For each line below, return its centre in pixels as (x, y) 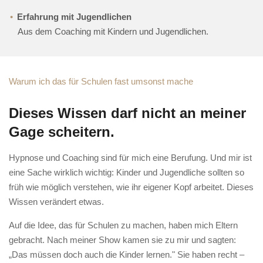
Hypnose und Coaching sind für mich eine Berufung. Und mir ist (130, 158)
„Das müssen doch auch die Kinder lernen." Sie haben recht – (127, 255)
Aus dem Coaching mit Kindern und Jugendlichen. (113, 31)
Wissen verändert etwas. (56, 202)
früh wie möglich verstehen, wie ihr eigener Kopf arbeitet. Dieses (131, 187)
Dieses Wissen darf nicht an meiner (127, 113)
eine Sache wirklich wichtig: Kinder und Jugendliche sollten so (127, 173)
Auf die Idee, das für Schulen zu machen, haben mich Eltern (123, 225)
